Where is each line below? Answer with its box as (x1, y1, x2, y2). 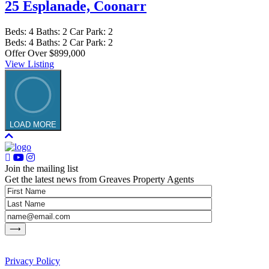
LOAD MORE (10, 120, 56, 130)
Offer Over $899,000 (5, 48, 85, 59)
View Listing (5, 59, 54, 70)
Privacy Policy (5, 256, 60, 267)
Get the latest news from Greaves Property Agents (5, 174, 194, 185)
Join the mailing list (5, 163, 78, 174)
